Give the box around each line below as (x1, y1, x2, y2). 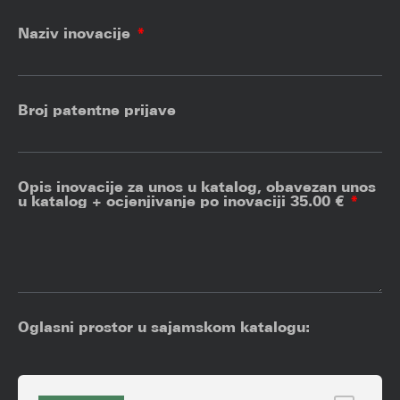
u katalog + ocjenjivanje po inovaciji (18, 192, 290, 211)
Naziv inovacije (18, 24, 135, 43)
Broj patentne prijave (18, 101, 176, 120)
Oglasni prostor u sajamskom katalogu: (18, 318, 310, 337)
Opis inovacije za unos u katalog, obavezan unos (18, 178, 376, 196)
